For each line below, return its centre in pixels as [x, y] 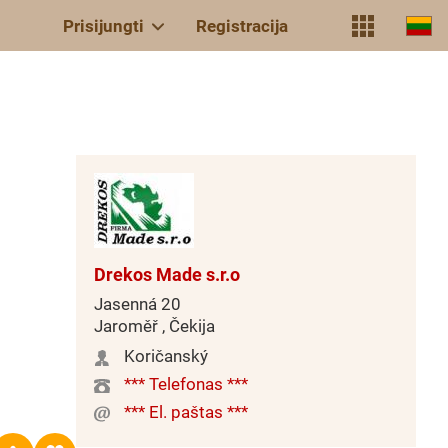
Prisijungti [103, 25]
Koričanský [166, 356]
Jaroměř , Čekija [154, 326]
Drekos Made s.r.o [167, 274]
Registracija [242, 25]
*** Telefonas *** [186, 384]
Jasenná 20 [137, 304]
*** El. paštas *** [186, 412]
